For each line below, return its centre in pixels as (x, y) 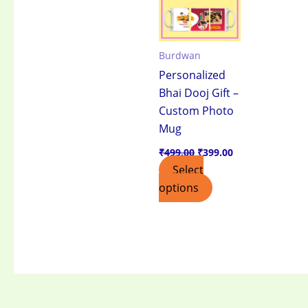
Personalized (192, 75)
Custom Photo (196, 111)
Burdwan (180, 56)
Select (188, 170)
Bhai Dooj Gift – (199, 93)
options (179, 188)
